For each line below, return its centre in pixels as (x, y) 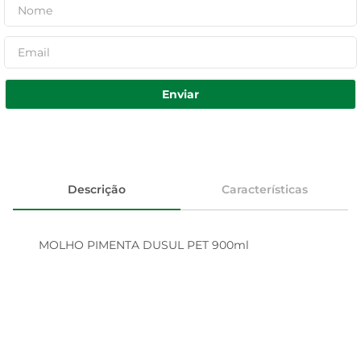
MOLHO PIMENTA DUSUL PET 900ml (144, 245)
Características (264, 189)
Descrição (97, 189)
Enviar (180, 94)
